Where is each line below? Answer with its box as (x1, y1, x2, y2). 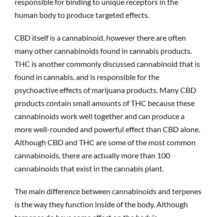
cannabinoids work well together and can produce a (14, 111, 185, 121)
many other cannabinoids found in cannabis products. (14, 46, 192, 55)
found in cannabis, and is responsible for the (14, 72, 159, 81)
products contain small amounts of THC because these (14, 98, 195, 108)
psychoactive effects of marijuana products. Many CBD (14, 85, 196, 94)
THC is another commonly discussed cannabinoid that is (14, 59, 200, 68)
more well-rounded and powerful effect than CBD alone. (14, 124, 200, 134)
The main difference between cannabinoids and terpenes (14, 186, 201, 196)
